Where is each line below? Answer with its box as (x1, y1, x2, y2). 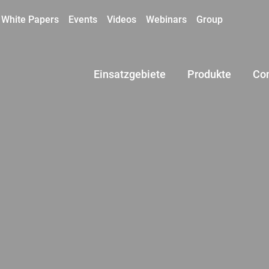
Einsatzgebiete (94, 68, 166, 81)
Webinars (146, 14, 187, 25)
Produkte (187, 68, 231, 81)
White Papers (1, 14, 59, 25)
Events (68, 14, 97, 25)
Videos (107, 14, 136, 25)
